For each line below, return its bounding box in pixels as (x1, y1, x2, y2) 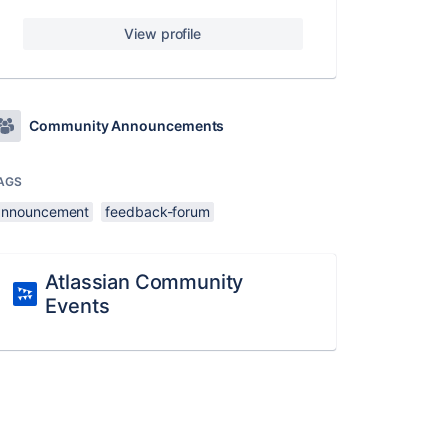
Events (45, 294, 110, 318)
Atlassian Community (45, 270, 244, 294)
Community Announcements (29, 117, 225, 134)
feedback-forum (105, 203, 211, 220)
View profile (124, 25, 202, 42)
